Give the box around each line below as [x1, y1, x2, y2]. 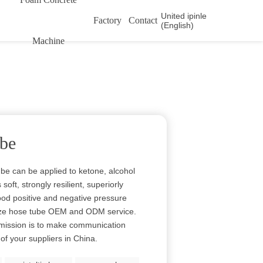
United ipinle [161, 11, 207, 21]
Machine [32, 36, 65, 46]
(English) [161, 21, 194, 30]
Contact [129, 15, 158, 25]
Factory [93, 15, 122, 25]
